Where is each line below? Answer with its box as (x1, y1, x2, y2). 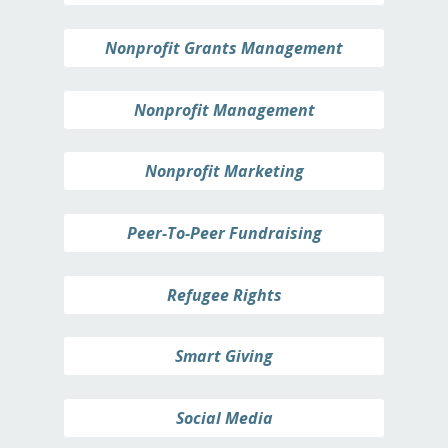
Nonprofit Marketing (144, 160, 304, 183)
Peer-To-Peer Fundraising (126, 222, 322, 245)
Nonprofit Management (133, 98, 315, 121)
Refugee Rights (166, 283, 282, 306)
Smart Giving (175, 345, 273, 368)
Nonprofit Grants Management (105, 36, 343, 59)
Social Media (175, 407, 273, 430)
